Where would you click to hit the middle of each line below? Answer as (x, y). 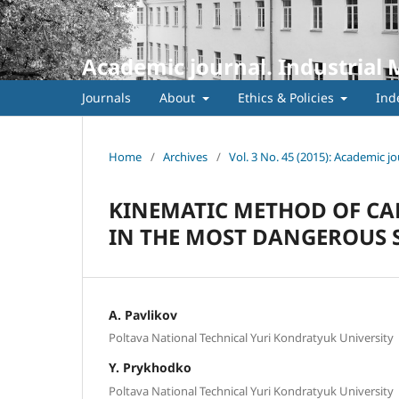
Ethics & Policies (287, 97)
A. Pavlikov (143, 314)
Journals (106, 97)
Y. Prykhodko (150, 368)
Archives (185, 156)
